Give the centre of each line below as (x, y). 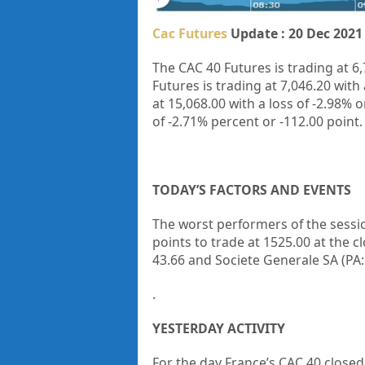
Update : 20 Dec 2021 (295, 33)
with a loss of (268, 103)
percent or (243, 121)
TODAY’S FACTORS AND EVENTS (251, 189)
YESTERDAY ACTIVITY (218, 328)
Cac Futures (189, 33)
